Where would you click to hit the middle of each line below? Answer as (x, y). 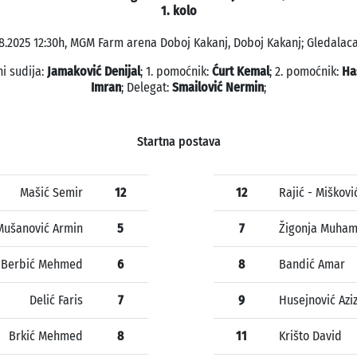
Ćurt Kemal (241, 72)
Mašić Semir (51, 193)
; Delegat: (147, 88)
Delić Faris (56, 300)
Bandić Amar (312, 265)
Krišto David (310, 336)
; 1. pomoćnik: (176, 72)
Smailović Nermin (218, 88)
